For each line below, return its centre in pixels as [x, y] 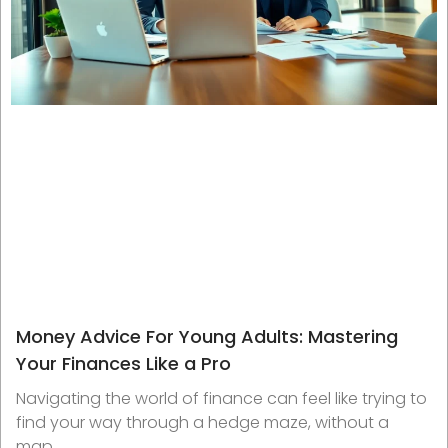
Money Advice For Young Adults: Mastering [207, 337]
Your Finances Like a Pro [123, 364]
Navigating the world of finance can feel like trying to [221, 399]
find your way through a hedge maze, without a [202, 423]
